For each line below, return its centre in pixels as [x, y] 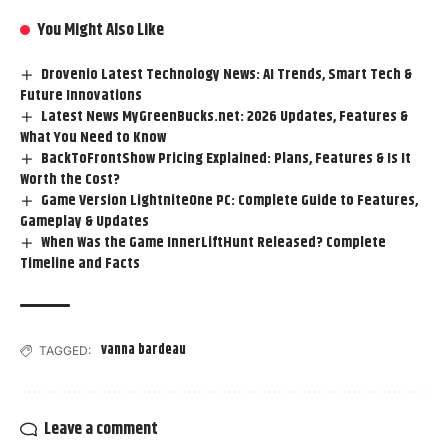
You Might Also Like [101, 30]
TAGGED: [65, 351]
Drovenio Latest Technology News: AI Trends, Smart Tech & [227, 75]
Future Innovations [81, 96]
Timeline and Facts [80, 264]
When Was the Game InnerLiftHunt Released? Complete [214, 243]
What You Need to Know [93, 138]
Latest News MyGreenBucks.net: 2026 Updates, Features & [225, 117]
